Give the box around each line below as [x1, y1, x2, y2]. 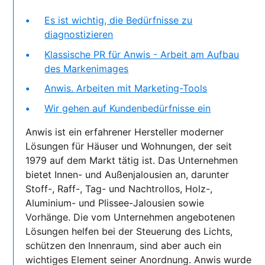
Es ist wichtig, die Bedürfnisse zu [44, 14, 193, 26]
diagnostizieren [44, 28, 114, 40]
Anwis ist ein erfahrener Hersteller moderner [25, 125, 224, 138]
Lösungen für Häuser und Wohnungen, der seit [25, 140, 232, 152]
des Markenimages [44, 62, 129, 75]
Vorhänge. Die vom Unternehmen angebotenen [25, 211, 235, 223]
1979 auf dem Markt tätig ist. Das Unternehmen [25, 154, 238, 166]
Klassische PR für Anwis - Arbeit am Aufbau [44, 48, 240, 60]
